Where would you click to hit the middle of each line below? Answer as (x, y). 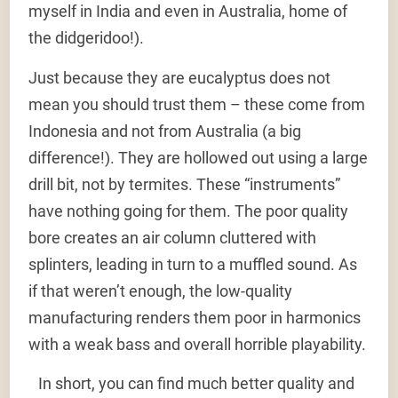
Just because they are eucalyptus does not (180, 77)
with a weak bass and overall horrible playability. (198, 344)
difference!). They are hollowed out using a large (199, 157)
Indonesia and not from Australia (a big (165, 131)
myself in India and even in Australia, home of (188, 12)
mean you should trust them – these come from (197, 104)
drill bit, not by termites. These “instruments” (185, 184)
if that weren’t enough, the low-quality (161, 291)
